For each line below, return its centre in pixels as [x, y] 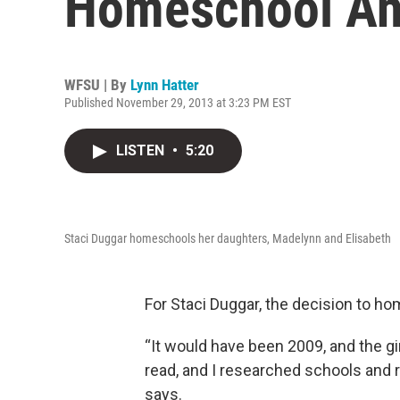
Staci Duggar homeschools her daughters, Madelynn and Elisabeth [228, 238]
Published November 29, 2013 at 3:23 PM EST [178, 103]
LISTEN [142, 150]
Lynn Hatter [165, 85]
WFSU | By [97, 85]
